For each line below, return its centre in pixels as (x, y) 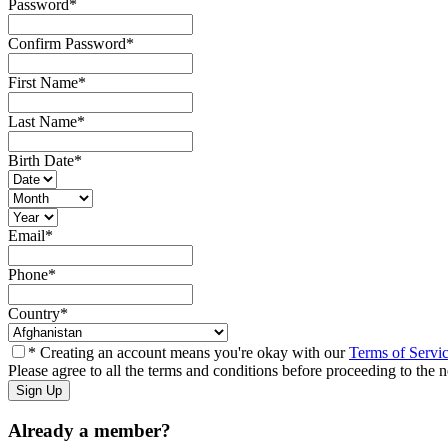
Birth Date (41, 161)
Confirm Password (67, 44)
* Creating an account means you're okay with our (188, 353)
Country (34, 314)
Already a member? (89, 431)
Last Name (42, 122)
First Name (43, 83)
